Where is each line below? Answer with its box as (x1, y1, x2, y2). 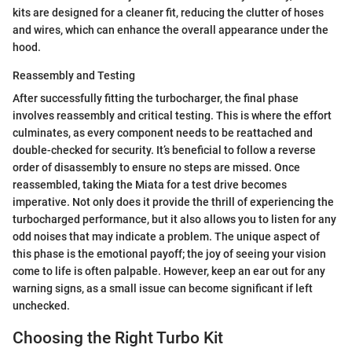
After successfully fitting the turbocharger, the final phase (13, 91, 299, 104)
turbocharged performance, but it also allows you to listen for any (13, 212, 336, 225)
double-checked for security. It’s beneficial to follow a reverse (13, 143, 316, 156)
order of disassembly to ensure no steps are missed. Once (13, 160, 300, 174)
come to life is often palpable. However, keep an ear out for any (13, 264, 325, 277)
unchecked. (13, 299, 70, 312)
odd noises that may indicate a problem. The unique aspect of (13, 229, 320, 243)
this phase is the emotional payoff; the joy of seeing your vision (13, 247, 326, 260)
